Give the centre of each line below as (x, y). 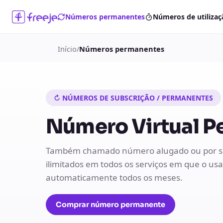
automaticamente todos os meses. (114, 177)
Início (67, 49)
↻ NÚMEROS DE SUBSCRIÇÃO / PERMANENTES (133, 98)
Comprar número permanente (111, 205)
